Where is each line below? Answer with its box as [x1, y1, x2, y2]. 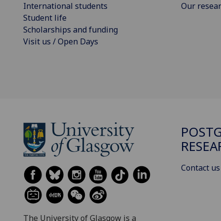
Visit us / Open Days [23, 36, 98, 47]
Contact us [181, 162, 220, 174]
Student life [23, 12, 67, 24]
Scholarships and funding [23, 24, 118, 36]
